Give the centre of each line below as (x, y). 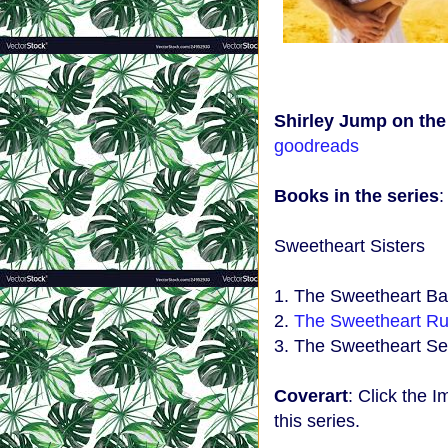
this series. (317, 421)
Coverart (311, 396)
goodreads (316, 146)
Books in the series (356, 196)
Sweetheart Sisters (349, 246)
